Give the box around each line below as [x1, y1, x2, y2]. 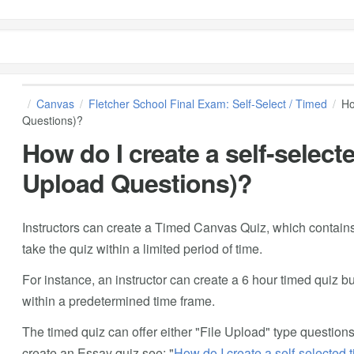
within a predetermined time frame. [21, 291, 215, 310]
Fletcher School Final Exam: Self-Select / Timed [88, 96, 327, 112]
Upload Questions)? [21, 164, 252, 201]
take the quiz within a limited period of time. [21, 239, 262, 258]
